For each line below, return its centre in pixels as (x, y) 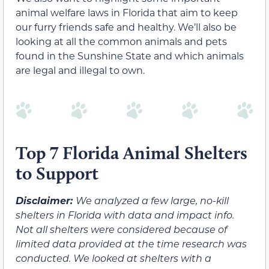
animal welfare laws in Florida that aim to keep (127, 12)
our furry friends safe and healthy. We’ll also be (126, 26)
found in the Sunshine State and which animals (130, 55)
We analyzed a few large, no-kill (152, 201)
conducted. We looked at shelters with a (113, 258)
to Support (57, 174)
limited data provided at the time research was (131, 244)
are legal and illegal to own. (80, 70)
